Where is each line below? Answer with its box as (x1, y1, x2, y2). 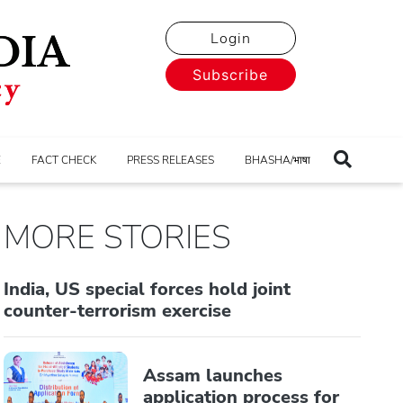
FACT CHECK (31, 152, 96, 167)
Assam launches (143, 363, 283, 388)
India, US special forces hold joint (4, 276, 291, 301)
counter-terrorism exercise (4, 298, 232, 323)
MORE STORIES (4, 215, 232, 260)
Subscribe (193, 66, 268, 84)
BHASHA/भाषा (245, 152, 310, 167)
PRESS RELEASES (127, 152, 214, 167)
